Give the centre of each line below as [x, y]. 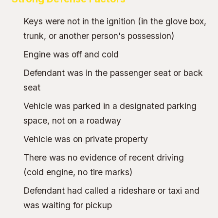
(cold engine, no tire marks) [78, 172]
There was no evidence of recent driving [104, 157]
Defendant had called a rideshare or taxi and [111, 191]
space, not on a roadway [72, 120]
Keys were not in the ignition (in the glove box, [115, 21]
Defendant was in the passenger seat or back [113, 73]
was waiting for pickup [68, 205]
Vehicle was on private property [86, 139]
